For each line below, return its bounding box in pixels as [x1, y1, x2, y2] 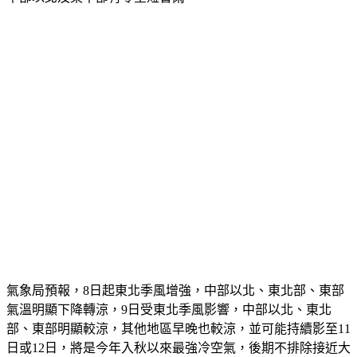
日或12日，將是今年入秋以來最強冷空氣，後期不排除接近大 [6, 341, 351, 355]
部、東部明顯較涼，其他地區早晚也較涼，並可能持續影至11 [6, 322, 351, 336]
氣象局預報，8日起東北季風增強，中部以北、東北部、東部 [6, 284, 344, 298]
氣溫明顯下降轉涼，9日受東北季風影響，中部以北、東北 [6, 303, 331, 317]
